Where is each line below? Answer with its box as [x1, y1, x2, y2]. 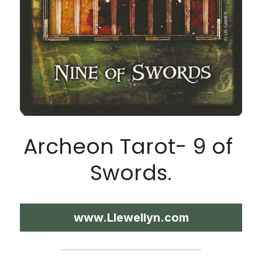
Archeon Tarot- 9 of [23, 132, 233, 161]
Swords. [90, 158, 172, 188]
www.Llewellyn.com [73, 211, 189, 225]
